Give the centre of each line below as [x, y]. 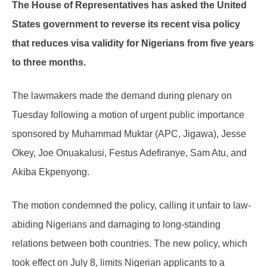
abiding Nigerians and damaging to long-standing [116, 225]
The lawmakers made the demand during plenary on [122, 96]
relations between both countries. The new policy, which [130, 244]
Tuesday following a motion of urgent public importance [128, 115]
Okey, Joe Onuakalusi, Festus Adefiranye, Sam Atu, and [129, 153]
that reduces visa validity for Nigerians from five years [133, 44]
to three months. [49, 63]
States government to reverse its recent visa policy [126, 24]
